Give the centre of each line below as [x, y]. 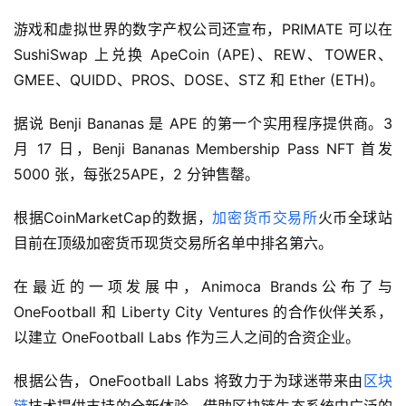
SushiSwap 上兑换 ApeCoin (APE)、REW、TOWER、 [203, 54]
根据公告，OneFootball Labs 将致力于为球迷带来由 [188, 380]
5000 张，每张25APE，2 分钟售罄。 [136, 174]
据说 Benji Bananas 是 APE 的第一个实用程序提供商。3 [203, 123]
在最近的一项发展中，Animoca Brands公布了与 [203, 286]
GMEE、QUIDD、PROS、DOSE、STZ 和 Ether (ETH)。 [199, 79]
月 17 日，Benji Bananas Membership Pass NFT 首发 [203, 148]
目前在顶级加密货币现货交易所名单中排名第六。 [173, 242]
